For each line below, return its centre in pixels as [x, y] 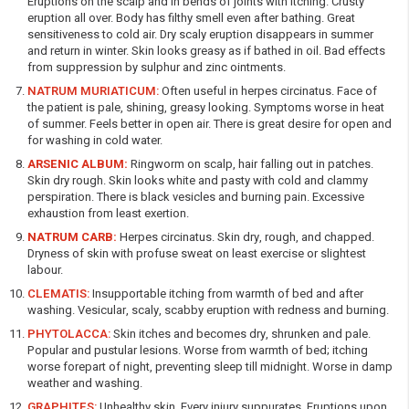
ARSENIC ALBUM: [79, 163]
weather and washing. [85, 383]
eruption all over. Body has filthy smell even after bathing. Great [191, 17]
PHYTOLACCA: [69, 333]
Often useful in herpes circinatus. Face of [269, 90]
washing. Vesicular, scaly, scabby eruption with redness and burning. [208, 309]
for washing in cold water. [95, 140]
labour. [45, 269]
